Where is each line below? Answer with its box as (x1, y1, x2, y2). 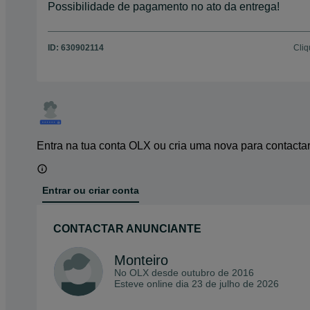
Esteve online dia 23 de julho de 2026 (114, 278, 279, 290)
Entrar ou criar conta (42, 185, 139, 197)
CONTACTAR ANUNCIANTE (53, 223, 201, 235)
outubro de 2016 (181, 267, 254, 279)
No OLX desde (114, 267, 181, 279)
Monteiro (114, 253, 168, 268)
